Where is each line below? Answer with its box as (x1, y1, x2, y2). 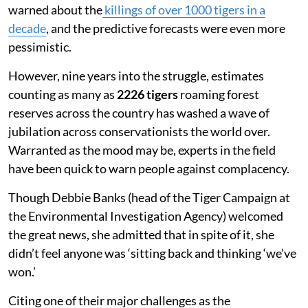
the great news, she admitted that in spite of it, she (8, 226, 274, 242)
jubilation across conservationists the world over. (8, 123, 270, 139)
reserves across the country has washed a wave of (8, 104, 269, 120)
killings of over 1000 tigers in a (102, 1, 265, 17)
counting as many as (8, 86, 117, 102)
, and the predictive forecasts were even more (46, 20, 285, 36)
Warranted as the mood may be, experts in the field (8, 142, 276, 157)
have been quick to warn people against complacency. (8, 160, 289, 176)
